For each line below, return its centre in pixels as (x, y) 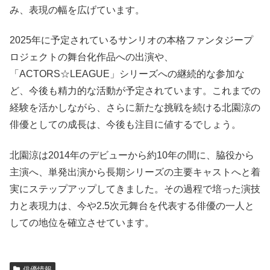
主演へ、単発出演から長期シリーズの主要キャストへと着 (135, 172)
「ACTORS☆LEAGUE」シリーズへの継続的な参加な (127, 74)
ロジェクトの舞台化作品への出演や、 (92, 57)
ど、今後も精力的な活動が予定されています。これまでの (135, 91)
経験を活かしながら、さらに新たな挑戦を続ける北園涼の (135, 108)
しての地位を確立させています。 (82, 222)
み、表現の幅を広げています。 (77, 10)
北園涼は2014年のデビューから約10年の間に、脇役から (132, 155)
